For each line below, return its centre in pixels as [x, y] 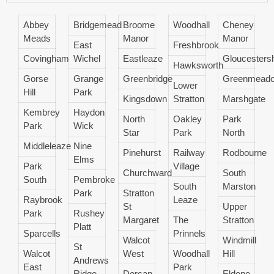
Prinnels [189, 233]
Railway [189, 152]
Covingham [46, 58]
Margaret [141, 220]
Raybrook [43, 199]
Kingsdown [145, 98]
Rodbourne [245, 152]
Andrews [91, 260]
